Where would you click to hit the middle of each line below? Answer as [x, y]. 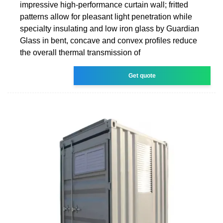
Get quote [142, 75]
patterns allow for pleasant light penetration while [106, 16]
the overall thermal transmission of [80, 52]
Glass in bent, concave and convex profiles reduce [109, 40]
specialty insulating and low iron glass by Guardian [110, 28]
